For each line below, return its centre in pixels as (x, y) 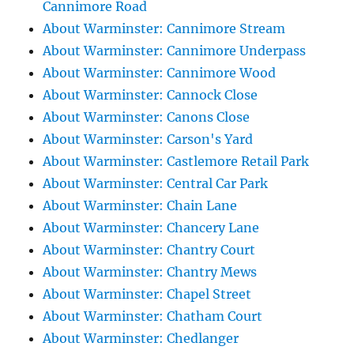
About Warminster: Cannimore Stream (164, 29)
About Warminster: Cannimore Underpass (175, 51)
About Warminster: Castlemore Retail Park (176, 162)
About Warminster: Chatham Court (153, 316)
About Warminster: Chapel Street (147, 294)
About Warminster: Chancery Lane (151, 228)
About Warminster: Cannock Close (151, 95)
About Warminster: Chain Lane (140, 206)
